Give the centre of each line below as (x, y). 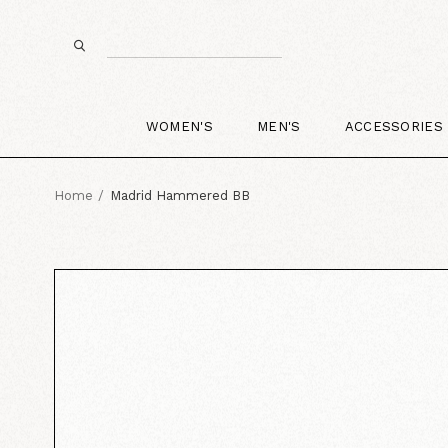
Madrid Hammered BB (179, 195)
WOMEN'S (179, 126)
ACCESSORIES (394, 126)
